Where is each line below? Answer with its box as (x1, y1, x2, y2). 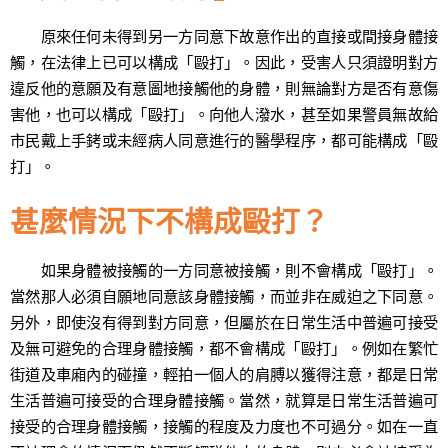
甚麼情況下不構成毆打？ (10, 200, 329, 240)
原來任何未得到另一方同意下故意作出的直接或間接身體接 (10, 25, 438, 46)
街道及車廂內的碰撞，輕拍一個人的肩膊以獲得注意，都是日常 (10, 363, 438, 384)
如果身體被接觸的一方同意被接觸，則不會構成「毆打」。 (10, 259, 438, 280)
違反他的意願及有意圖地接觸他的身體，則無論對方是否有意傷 (10, 77, 438, 98)
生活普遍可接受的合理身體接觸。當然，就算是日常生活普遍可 (10, 389, 438, 410)
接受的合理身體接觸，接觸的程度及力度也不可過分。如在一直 (10, 415, 438, 436)
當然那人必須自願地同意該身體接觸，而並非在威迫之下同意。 (10, 285, 438, 306)
